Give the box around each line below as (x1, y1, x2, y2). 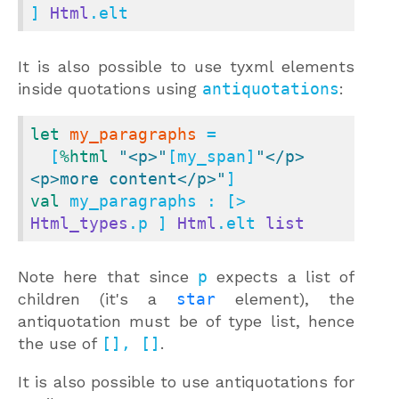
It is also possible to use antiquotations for (18, 372, 354, 392)
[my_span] (167, 147, 256, 167)
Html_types (30, 214, 128, 233)
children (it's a (18, 289, 176, 309)
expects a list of (208, 267, 354, 287)
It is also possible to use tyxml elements (18, 57, 354, 77)
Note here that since (18, 267, 198, 287)
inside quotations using (18, 79, 202, 99)
